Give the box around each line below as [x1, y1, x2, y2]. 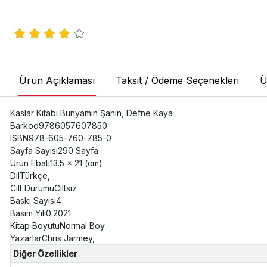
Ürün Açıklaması [18, 74, 95, 87]
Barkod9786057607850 [10, 120, 107, 131]
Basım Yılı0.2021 [10, 208, 71, 219]
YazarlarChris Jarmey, [10, 233, 95, 244]
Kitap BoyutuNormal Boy [10, 221, 105, 231]
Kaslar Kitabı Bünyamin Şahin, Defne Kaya [10, 108, 173, 119]
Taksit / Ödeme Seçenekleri [115, 74, 239, 87]
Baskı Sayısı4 [10, 195, 61, 206]
